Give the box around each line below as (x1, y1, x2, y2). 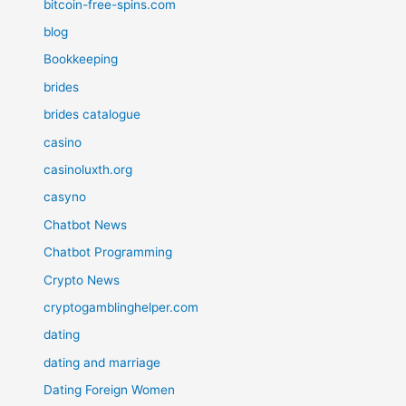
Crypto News (43, 272, 121, 287)
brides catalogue (43, 107, 141, 122)
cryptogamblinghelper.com (43, 299, 199, 314)
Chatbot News (43, 217, 128, 232)
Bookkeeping (43, 52, 119, 67)
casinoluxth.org (43, 161, 133, 177)
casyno (43, 189, 87, 205)
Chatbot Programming (43, 245, 173, 260)
